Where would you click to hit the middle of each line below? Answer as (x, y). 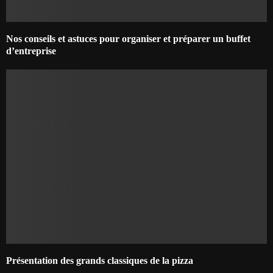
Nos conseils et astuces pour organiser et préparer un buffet (128, 39)
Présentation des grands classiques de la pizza (100, 260)
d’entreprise (31, 51)
